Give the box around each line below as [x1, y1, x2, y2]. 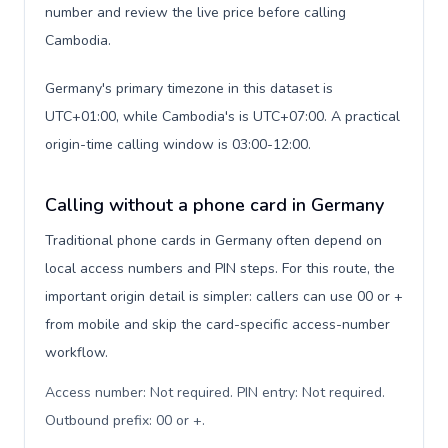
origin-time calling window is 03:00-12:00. [45, 135, 311, 154]
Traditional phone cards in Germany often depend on [45, 231, 382, 250]
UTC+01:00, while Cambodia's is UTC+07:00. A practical [45, 107, 400, 126]
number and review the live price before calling [45, 3, 346, 22]
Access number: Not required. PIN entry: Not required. [45, 383, 385, 402]
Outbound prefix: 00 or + [45, 411, 202, 430]
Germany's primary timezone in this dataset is [45, 79, 333, 98]
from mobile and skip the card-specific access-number [45, 315, 390, 334]
